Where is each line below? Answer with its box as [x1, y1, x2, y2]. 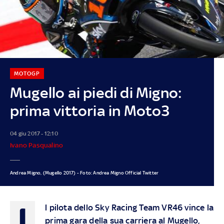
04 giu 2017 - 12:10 [9, 129, 58, 137]
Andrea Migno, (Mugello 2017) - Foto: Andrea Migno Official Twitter [9, 169, 159, 175]
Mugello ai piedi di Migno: [9, 83, 182, 101]
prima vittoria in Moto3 [9, 101, 170, 119]
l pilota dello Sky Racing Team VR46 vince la [45, 202, 213, 212]
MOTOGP [13, 69, 40, 77]
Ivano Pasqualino [9, 141, 63, 149]
